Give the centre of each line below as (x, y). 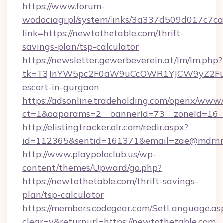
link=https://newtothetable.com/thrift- (103, 33)
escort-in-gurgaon (61, 87)
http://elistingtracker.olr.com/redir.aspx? (105, 127)
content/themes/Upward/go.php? (92, 167)
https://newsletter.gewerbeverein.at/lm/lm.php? (122, 60)
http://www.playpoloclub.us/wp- (89, 154)
